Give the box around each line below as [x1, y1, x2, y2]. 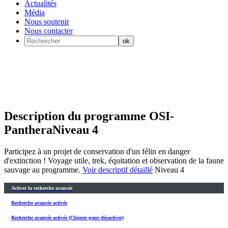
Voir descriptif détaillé [82, 165, 153, 174]
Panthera [4, 123, 52, 136]
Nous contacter [24, 26, 73, 35]
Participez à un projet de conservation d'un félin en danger [4, 147, 190, 156]
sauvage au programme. [4, 165, 82, 174]
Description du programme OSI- [4, 109, 174, 123]
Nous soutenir [24, 17, 69, 26]
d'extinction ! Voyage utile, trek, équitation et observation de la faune [4, 156, 224, 165]
